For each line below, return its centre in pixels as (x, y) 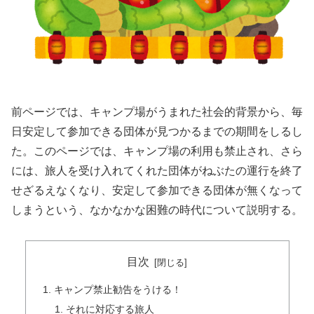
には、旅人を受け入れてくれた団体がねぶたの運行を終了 (157, 170)
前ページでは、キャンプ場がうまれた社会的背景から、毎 (157, 111)
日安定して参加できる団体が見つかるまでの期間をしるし (157, 131)
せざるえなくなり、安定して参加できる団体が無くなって (157, 190)
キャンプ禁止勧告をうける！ (117, 290)
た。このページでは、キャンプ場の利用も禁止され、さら (157, 151)
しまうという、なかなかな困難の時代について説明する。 (157, 210)
